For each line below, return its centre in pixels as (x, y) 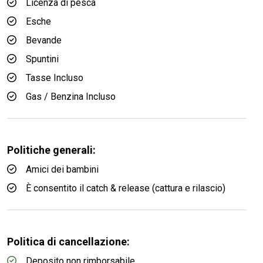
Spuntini (42, 59)
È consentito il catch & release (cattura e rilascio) (126, 188)
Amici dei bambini (62, 169)
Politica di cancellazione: (68, 242)
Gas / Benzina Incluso (71, 97)
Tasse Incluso (55, 78)
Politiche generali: (51, 150)
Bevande (44, 40)
